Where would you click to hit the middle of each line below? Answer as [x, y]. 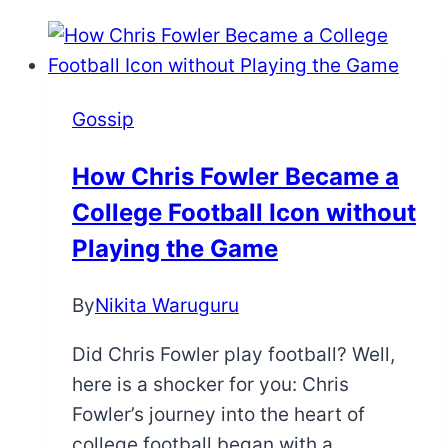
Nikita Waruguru [167, 305]
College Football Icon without [244, 212]
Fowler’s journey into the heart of [218, 414]
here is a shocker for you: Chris [210, 384]
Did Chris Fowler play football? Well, [233, 354]
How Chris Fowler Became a [235, 176]
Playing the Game [175, 248]
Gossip [103, 119]
